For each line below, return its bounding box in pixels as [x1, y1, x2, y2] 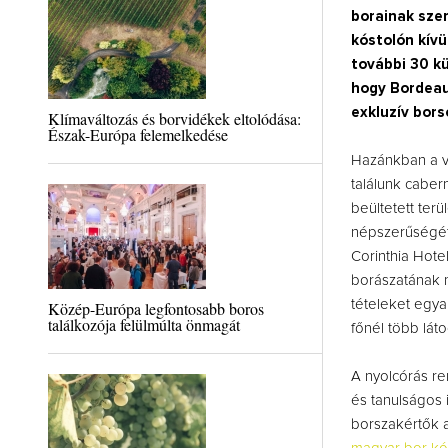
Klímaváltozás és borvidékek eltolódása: [47, 108, 301, 129]
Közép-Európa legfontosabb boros [47, 298, 264, 319]
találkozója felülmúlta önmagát [47, 314, 240, 335]
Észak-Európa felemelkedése [47, 124, 228, 145]
